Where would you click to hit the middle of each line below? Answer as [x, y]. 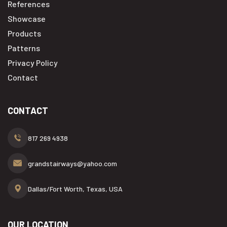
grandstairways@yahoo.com [72, 163]
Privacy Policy [33, 63]
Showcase [27, 18]
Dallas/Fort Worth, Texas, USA [75, 188]
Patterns [24, 48]
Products [24, 33]
